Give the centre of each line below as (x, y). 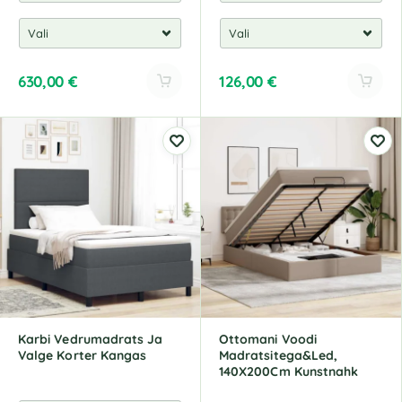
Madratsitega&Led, (279, 355)
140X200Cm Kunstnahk (289, 371)
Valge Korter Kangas (83, 355)
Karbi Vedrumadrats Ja (91, 339)
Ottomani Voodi (268, 339)
